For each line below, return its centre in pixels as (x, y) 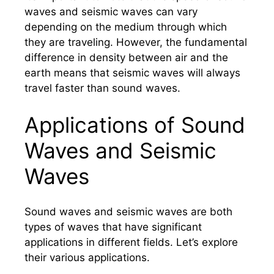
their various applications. (87, 257)
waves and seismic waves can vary (111, 12)
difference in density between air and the (126, 57)
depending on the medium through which (126, 27)
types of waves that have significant (113, 227)
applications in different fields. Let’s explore (131, 242)
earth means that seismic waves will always (132, 73)
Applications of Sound (135, 124)
